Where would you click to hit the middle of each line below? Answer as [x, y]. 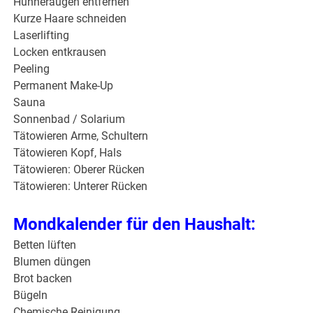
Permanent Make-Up [64, 86]
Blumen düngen [52, 262]
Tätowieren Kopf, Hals [68, 153]
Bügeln [31, 296]
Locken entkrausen [60, 52]
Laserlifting [42, 36]
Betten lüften [45, 245]
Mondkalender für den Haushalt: [135, 225]
